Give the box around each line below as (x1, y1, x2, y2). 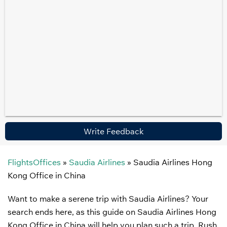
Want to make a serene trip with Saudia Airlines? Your (8, 194, 208, 204)
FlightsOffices (8, 157, 61, 167)
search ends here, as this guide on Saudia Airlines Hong (8, 207, 216, 217)
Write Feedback (83, 126, 144, 136)
